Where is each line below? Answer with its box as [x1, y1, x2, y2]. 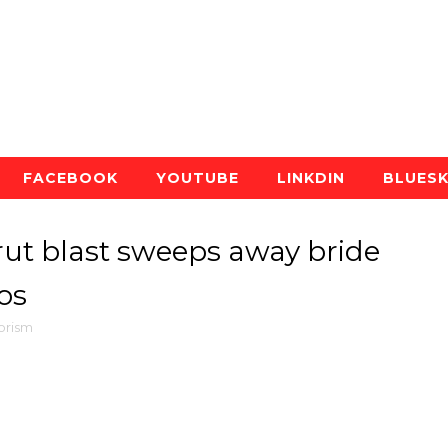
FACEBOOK [23, 169, 118, 187]
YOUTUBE [156, 169, 239, 187]
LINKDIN [277, 169, 345, 187]
